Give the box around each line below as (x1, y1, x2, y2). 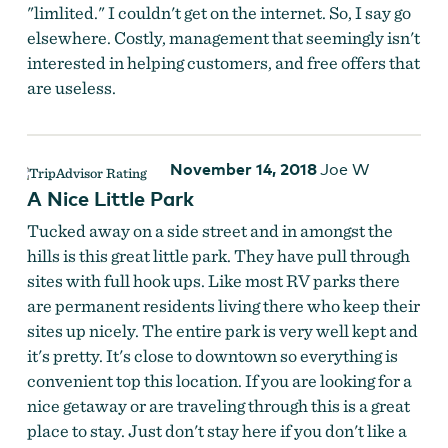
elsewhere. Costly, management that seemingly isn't (26, 27, 420, 49)
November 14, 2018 (169, 159, 317, 180)
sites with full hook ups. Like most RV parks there (26, 270, 400, 292)
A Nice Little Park (26, 186, 194, 211)
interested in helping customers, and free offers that (26, 52, 420, 74)
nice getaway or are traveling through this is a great (26, 395, 410, 417)
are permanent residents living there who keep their (26, 295, 420, 317)
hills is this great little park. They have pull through (26, 245, 410, 267)
